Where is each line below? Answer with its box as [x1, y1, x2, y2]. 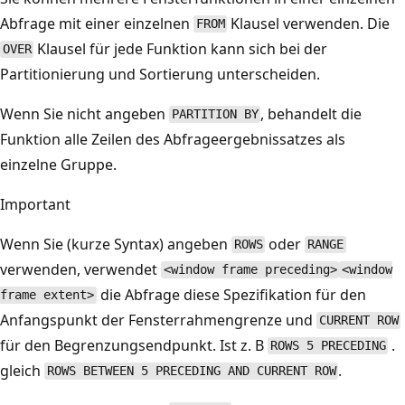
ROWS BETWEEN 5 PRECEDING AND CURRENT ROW [46, 363, 336, 379]
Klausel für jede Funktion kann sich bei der [33, 38, 328, 59]
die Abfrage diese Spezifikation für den [96, 284, 366, 305]
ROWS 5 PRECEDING [269, 338, 386, 353]
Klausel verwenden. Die [227, 13, 391, 33]
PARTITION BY [171, 107, 259, 122]
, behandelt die [260, 103, 363, 124]
